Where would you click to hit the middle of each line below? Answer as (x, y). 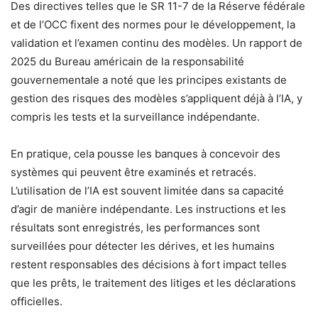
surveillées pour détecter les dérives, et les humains (143, 246)
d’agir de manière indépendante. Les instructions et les (148, 209)
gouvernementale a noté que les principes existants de (149, 79)
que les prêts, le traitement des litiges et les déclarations (153, 283)
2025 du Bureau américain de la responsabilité (127, 61)
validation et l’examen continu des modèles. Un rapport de (157, 43)
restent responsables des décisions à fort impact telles (149, 264)
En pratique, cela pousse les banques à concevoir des (146, 153)
